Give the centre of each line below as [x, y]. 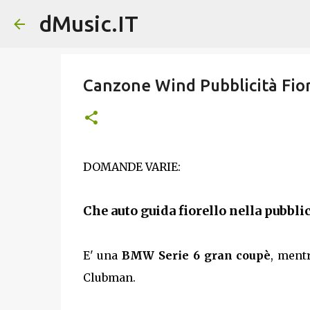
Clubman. [109, 277]
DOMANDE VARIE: [131, 167]
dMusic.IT [89, 24]
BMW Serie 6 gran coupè [197, 255]
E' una [102, 255]
